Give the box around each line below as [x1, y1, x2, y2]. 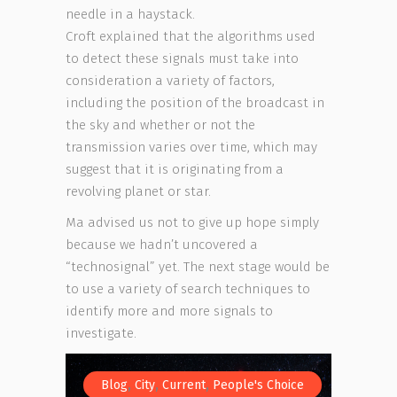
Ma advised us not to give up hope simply [66, 214, 319, 230]
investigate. [66, 325, 136, 341]
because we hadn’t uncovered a [66, 237, 258, 253]
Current [162, 378, 206, 393]
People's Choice [213, 378, 304, 393]
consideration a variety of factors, [66, 73, 275, 89]
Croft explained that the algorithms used [66, 28, 315, 44]
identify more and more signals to [66, 303, 273, 319]
